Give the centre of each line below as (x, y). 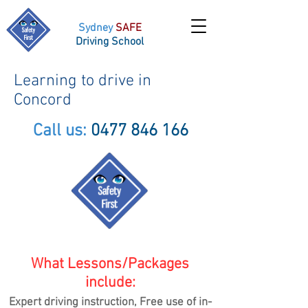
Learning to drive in (82, 81)
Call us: (62, 131)
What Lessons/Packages (110, 264)
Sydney (97, 28)
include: (110, 283)
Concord (43, 100)
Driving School (110, 42)
